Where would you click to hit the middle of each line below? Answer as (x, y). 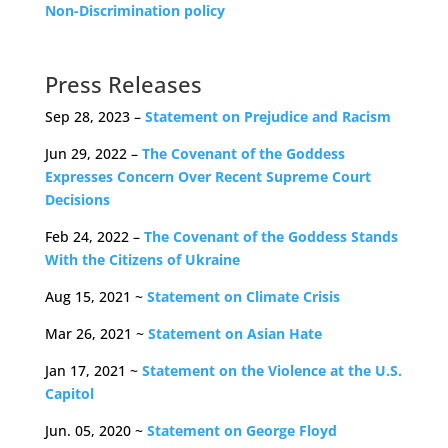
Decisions (77, 199)
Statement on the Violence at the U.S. (271, 370)
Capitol (69, 393)
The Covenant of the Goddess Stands (270, 236)
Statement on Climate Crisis (243, 296)
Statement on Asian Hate (234, 333)
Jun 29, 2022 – (93, 153)
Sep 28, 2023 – (94, 116)
